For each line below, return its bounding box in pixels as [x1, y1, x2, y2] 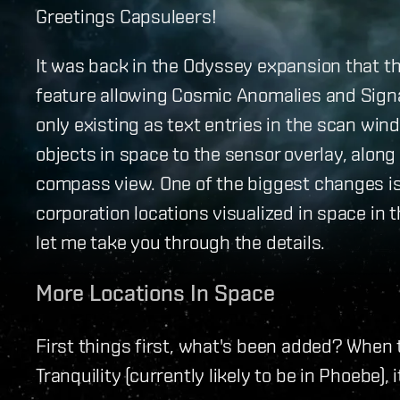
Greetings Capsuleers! [36, 4, 217, 27]
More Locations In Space [36, 279, 275, 306]
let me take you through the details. [36, 229, 326, 253]
